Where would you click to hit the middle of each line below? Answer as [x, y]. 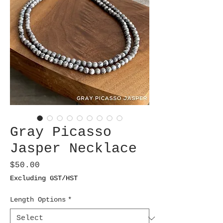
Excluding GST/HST [44, 178]
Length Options [38, 200]
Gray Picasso [61, 132]
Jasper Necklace [73, 149]
